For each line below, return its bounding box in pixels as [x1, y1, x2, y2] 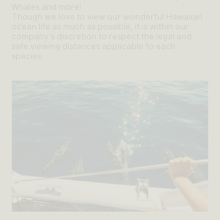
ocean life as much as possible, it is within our [12, 22, 189, 31]
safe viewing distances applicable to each [12, 41, 176, 51]
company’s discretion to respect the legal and [12, 31, 192, 41]
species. [12, 51, 44, 61]
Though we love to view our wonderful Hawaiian [12, 12, 203, 22]
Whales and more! [12, 2, 82, 12]
